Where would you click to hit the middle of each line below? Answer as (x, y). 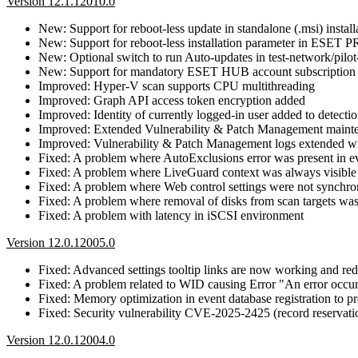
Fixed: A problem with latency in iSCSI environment (171, 215)
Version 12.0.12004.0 (61, 340)
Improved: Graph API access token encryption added (172, 100)
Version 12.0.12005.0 (61, 242)
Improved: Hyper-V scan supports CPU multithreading (177, 86)
